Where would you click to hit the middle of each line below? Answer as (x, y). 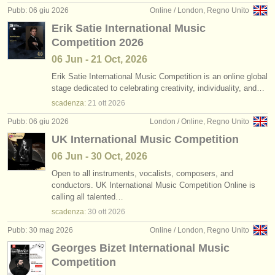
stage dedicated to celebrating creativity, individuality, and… (158, 88)
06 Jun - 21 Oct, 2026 (99, 59)
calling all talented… (87, 197)
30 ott (97, 212)
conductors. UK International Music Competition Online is (153, 185)
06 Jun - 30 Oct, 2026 (99, 156)
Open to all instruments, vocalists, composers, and (142, 173)
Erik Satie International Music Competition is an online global (160, 76)
